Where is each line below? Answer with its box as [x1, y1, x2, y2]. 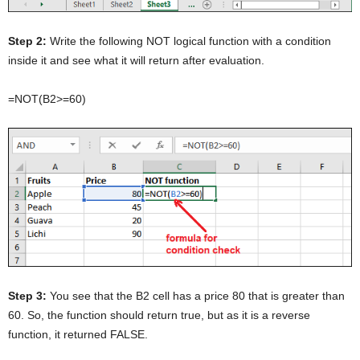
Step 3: [8, 288, 47, 302]
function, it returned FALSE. [8, 327, 148, 341]
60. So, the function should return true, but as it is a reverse [8, 308, 310, 321]
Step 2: [8, 35, 47, 48]
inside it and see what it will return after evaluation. [8, 54, 264, 67]
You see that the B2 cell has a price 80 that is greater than [47, 288, 345, 302]
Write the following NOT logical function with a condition [47, 35, 331, 48]
